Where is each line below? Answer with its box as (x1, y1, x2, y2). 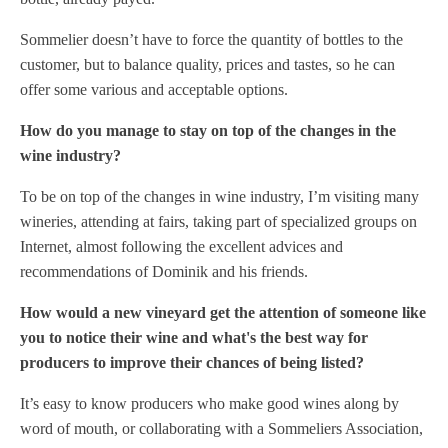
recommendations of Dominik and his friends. (20, 263, 308, 280)
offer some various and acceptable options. (20, 81, 288, 98)
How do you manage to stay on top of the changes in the (20, 122, 396, 139)
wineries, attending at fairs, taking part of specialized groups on (20, 213, 417, 230)
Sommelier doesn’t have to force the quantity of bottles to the (20, 31, 403, 48)
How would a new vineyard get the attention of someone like (20, 304, 426, 321)
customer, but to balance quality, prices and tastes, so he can (20, 56, 395, 73)
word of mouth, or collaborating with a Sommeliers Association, (20, 420, 423, 437)
